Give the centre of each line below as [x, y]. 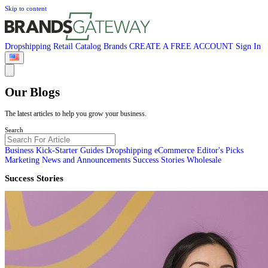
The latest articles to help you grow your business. [76, 113]
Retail [64, 46]
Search [14, 130]
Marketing [23, 160]
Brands [116, 46]
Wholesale [204, 160]
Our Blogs [32, 92]
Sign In [248, 46]
